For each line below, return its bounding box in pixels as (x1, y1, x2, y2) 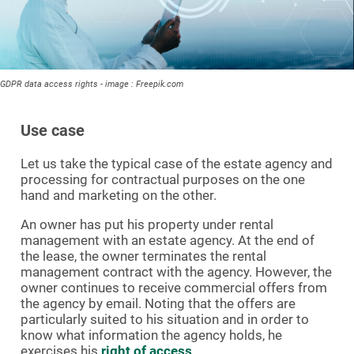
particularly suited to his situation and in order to (21, 311, 309, 327)
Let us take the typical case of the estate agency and (21, 155, 333, 171)
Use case (21, 120, 85, 140)
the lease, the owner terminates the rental (21, 247, 266, 264)
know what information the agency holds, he (21, 326, 282, 343)
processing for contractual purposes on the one (21, 171, 305, 187)
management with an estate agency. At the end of (21, 232, 314, 248)
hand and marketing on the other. (21, 186, 217, 203)
